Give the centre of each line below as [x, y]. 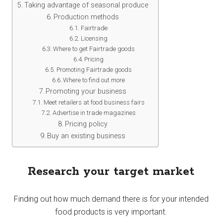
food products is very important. [111, 212]
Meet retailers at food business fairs [94, 102]
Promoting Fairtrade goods [94, 69]
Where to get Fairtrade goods [94, 49]
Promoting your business [86, 91]
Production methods [86, 17]
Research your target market [111, 171]
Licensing [94, 38]
